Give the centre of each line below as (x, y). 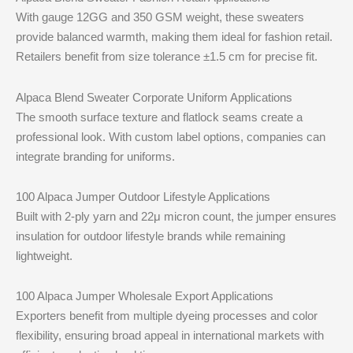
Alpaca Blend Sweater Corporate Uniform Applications (154, 97)
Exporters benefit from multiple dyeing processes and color (167, 316)
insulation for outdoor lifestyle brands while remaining (151, 236)
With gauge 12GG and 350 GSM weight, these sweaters (160, 17)
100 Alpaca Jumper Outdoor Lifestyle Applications (143, 196)
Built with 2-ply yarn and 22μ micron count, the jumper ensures (176, 216)
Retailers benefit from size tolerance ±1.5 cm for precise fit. (167, 57)
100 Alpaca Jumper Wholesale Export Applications (145, 296)
